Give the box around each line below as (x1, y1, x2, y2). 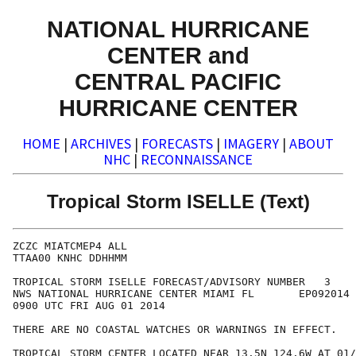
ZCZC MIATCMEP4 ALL (13, 240, 127, 253)
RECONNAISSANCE (141, 150, 253, 169)
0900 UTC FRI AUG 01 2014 (13, 300, 165, 312)
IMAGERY (223, 134, 279, 153)
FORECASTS (141, 134, 213, 153)
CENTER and (106, 41, 250, 68)
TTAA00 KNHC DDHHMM (13, 252, 127, 265)
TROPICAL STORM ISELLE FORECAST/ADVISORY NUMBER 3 (13, 276, 331, 288)
